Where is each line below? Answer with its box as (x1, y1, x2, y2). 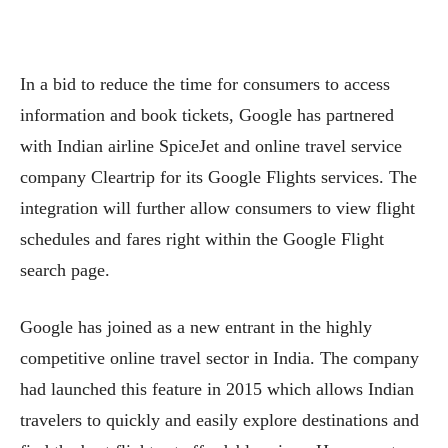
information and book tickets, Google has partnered (20, 104, 394, 125)
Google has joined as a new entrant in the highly (20, 316, 372, 337)
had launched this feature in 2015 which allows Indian (20, 378, 414, 399)
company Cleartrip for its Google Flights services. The (20, 166, 417, 187)
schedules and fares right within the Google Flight (20, 228, 384, 249)
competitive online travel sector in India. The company (20, 347, 419, 368)
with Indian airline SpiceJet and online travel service (20, 135, 402, 156)
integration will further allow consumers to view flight (20, 197, 415, 218)
